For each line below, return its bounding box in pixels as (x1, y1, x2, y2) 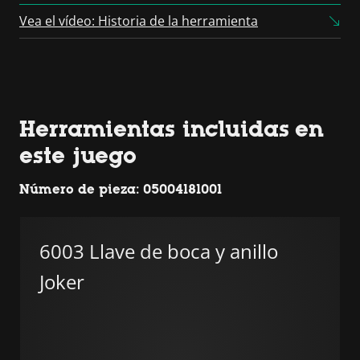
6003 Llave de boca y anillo (39, 238, 278, 264)
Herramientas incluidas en (19, 116, 324, 141)
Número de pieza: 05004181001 (19, 182, 222, 197)
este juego (19, 142, 137, 168)
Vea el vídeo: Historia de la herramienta (19, 12, 258, 30)
